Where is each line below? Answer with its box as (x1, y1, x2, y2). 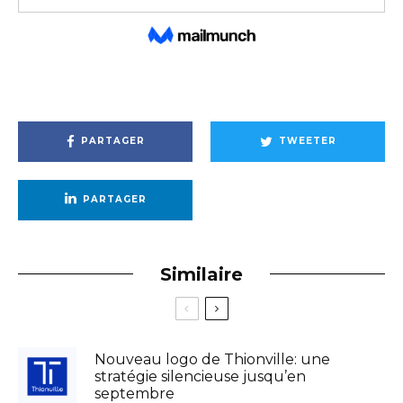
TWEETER (278, 135, 336, 148)
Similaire (160, 263, 243, 285)
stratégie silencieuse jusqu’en (94, 367, 306, 385)
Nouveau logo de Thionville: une (94, 350, 330, 368)
